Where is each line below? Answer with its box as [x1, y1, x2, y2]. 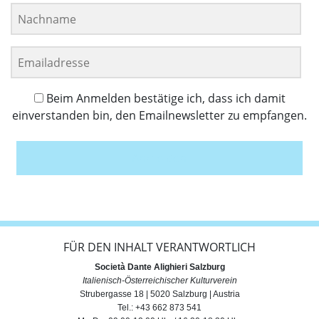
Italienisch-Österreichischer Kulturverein [82, 276, 237, 286]
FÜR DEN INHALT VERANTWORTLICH [63, 239, 256, 256]
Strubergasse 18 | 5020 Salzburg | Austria [79, 289, 240, 300]
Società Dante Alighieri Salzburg [94, 262, 225, 273]
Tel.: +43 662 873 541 [117, 303, 202, 313]
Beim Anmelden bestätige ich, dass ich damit [46, 90, 286, 107]
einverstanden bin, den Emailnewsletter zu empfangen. [12, 108, 307, 124]
